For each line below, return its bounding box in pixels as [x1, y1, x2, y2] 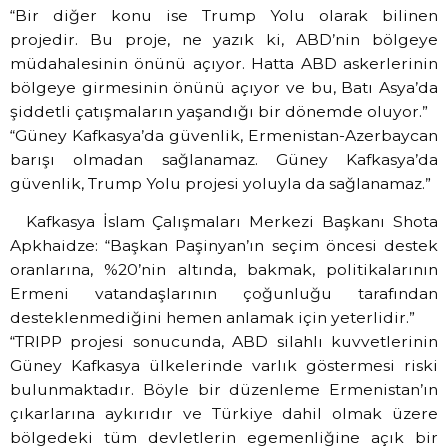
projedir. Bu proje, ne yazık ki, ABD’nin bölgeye [10, 29, 438, 49]
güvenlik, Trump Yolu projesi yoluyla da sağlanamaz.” [10, 173, 431, 193]
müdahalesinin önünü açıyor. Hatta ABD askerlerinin [10, 53, 438, 73]
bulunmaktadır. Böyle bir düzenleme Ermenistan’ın [10, 380, 438, 400]
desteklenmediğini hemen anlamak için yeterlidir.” [10, 308, 415, 328]
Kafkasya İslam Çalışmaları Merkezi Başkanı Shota [25, 212, 438, 232]
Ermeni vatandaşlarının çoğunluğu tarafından [10, 284, 438, 304]
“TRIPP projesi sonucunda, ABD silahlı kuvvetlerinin [10, 332, 438, 352]
